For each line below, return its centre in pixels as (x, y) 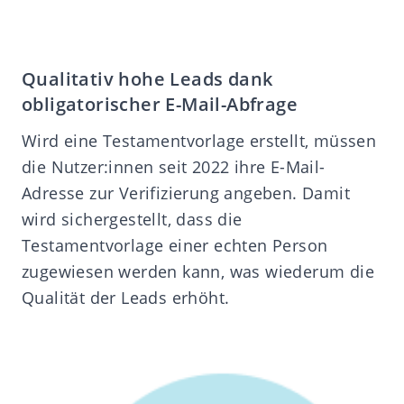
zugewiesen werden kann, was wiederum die (198, 272)
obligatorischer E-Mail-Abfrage (160, 105)
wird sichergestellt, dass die (132, 220)
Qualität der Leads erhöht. (126, 298)
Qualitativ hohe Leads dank (147, 79)
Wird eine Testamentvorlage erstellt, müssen (199, 141)
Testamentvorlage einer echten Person (175, 246)
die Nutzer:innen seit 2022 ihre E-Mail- (174, 167)
